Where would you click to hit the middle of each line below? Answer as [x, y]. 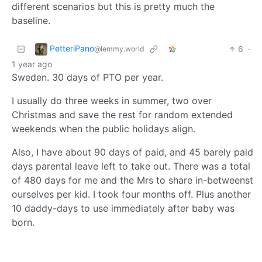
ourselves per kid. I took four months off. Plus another [131, 194]
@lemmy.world [119, 49]
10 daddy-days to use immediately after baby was [123, 208]
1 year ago [32, 64]
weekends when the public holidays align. [104, 128]
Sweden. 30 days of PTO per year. [87, 77]
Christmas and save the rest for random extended [122, 114]
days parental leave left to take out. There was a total [131, 166]
